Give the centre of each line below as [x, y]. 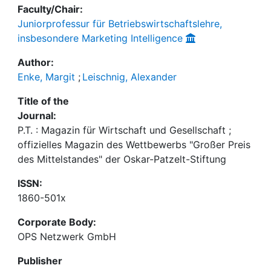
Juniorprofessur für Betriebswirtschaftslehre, [120, 24]
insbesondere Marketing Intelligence [100, 38]
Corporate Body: [57, 222]
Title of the [43, 101]
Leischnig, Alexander [129, 77]
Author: [36, 62]
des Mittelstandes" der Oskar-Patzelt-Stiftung [122, 159]
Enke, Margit [46, 77]
